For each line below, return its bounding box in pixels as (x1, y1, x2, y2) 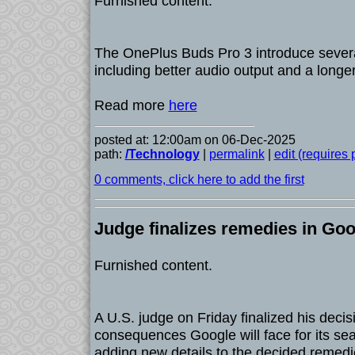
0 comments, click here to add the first (94, 173, 304, 186)
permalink (208, 147, 265, 161)
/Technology (124, 147, 200, 161)
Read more (94, 97, 169, 113)
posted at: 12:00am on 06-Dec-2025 (94, 133, 296, 147)
